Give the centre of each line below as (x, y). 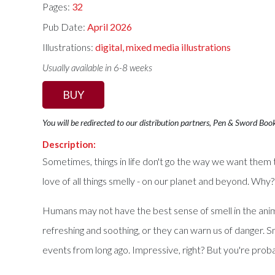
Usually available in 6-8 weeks (98, 67)
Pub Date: (65, 27)
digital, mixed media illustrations (163, 47)
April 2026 (110, 27)
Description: (69, 145)
